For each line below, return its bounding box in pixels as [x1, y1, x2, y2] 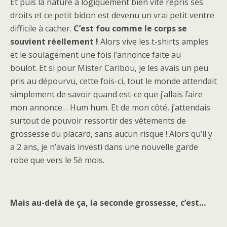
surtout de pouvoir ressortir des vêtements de [10, 115, 186, 127]
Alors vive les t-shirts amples [98, 36, 209, 48]
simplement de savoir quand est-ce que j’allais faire [10, 89, 203, 100]
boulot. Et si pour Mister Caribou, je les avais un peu [10, 62, 208, 74]
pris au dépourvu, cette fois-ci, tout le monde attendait [10, 75, 217, 87]
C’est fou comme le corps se [73, 23, 187, 34]
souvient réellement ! [10, 36, 98, 48]
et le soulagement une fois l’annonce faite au [10, 49, 181, 61]
